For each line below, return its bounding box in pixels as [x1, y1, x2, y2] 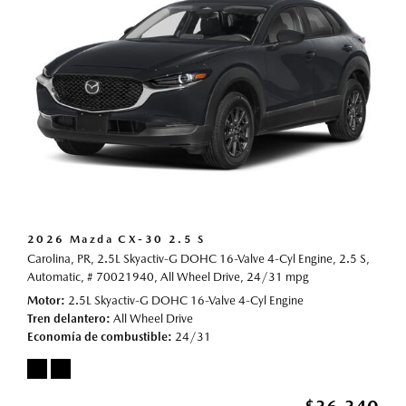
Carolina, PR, [27, 252, 94, 266]
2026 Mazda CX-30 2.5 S [27, 233, 206, 246]
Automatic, [27, 270, 84, 285]
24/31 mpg [246, 270, 309, 285]
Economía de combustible [27, 330, 168, 344]
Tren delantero [27, 312, 106, 326]
